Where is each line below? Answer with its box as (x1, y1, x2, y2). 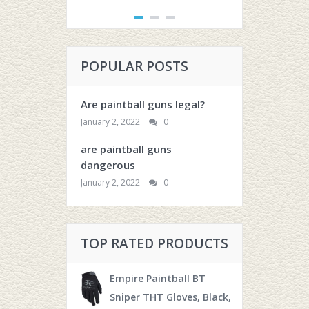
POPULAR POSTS (81, 57, 188, 76)
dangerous (81, 158, 135, 172)
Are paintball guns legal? (81, 97, 205, 112)
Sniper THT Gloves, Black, (110, 290, 231, 304)
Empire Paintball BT (110, 272, 206, 286)
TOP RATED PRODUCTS (81, 235, 228, 253)
